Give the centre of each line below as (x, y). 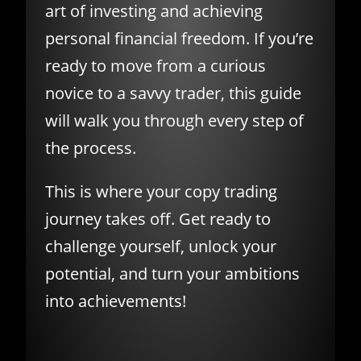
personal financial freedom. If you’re (179, 38)
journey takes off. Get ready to (158, 218)
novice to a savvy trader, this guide (173, 93)
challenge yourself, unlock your (161, 246)
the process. (91, 147)
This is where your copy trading (161, 191)
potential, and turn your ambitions (172, 273)
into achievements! (116, 301)
